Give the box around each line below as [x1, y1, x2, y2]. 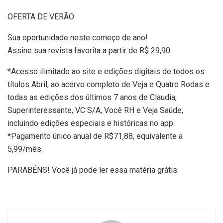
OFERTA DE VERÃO [7, 11, 74, 21]
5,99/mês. [7, 144, 43, 154]
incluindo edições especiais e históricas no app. [7, 118, 175, 128]
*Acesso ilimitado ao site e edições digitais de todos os [7, 66, 205, 76]
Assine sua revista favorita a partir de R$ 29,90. [7, 45, 172, 55]
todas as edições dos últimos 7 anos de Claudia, [7, 92, 177, 102]
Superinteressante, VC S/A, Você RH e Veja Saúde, [7, 105, 183, 115]
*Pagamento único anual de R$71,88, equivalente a [7, 131, 183, 141]
